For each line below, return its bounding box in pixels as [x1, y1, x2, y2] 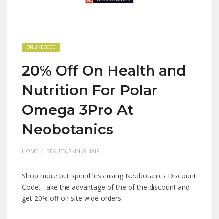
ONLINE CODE [27, 44, 55, 50]
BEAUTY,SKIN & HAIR [46, 147, 100, 154]
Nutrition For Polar [22, 82, 157, 99]
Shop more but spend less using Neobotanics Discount [22, 171, 196, 180]
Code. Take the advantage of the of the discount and [22, 182, 190, 192]
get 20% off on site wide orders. [22, 194, 123, 203]
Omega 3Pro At [22, 101, 133, 118]
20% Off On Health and [22, 62, 186, 79]
